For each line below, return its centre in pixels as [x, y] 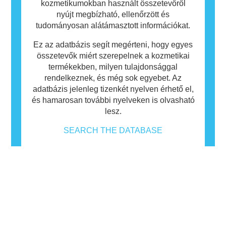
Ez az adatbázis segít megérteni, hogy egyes [113, 44]
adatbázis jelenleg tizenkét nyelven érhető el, [113, 89]
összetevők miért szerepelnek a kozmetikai [113, 55]
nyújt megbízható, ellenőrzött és [113, 14]
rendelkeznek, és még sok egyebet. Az [113, 78]
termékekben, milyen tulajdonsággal [113, 67]
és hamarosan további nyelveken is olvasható [113, 100]
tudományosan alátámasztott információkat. [113, 25]
